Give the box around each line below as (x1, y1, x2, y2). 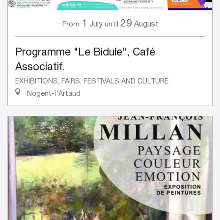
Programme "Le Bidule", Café (15, 45, 155, 58)
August (134, 19, 158, 28)
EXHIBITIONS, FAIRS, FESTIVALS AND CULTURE (15, 77, 168, 85)
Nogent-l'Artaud (25, 89, 81, 98)
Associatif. (15, 60, 65, 73)
